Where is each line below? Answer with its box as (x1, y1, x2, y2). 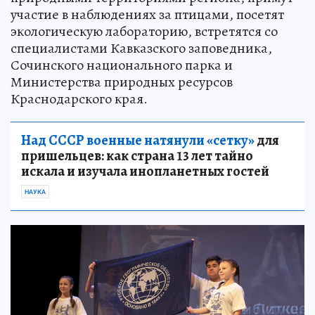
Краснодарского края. (11, 89, 148, 108)
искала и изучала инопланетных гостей (21, 161, 269, 181)
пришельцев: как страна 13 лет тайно (21, 146, 253, 165)
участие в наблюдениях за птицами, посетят (11, 4, 284, 24)
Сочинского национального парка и (11, 55, 233, 75)
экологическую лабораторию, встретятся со (11, 21, 278, 41)
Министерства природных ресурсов (11, 72, 233, 91)
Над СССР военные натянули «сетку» (21, 130, 255, 150)
